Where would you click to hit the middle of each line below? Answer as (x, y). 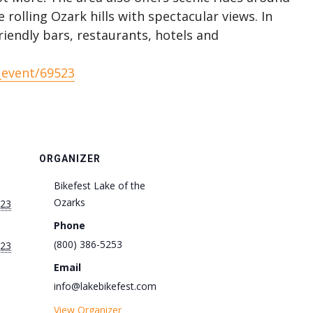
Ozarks (70, 202)
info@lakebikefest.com (105, 286)
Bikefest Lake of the (100, 185)
